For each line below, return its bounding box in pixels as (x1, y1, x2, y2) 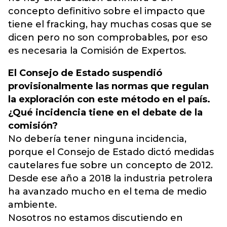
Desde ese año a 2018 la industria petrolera (8, 173, 213, 184)
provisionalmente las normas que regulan (8, 81, 209, 92)
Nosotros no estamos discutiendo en (8, 212, 183, 223)
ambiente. (8, 199, 57, 210)
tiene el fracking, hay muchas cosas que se (8, 19, 212, 30)
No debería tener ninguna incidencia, (8, 133, 186, 144)
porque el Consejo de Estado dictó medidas (8, 146, 214, 158)
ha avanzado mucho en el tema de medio (8, 186, 207, 197)
